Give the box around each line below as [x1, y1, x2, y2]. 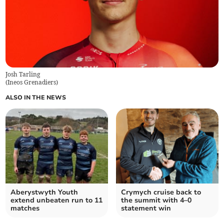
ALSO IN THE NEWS [5, 93, 66, 101]
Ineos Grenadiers [7, 78, 56, 86]
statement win [121, 203, 171, 213]
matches [10, 203, 40, 213]
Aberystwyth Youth [10, 187, 78, 197]
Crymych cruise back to [121, 187, 201, 197]
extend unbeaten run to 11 [10, 195, 103, 205]
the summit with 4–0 [121, 195, 191, 205]
